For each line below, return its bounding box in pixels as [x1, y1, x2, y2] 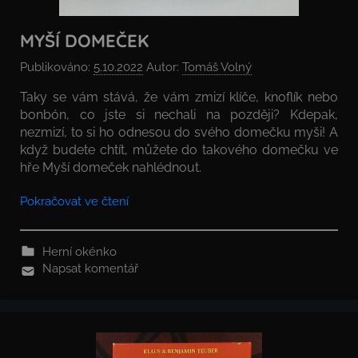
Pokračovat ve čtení [20, 193, 129, 209]
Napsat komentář [42, 261, 138, 276]
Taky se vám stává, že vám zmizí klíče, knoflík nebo [20, 89, 338, 105]
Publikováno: [20, 59, 93, 74]
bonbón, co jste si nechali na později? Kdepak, [20, 106, 338, 122]
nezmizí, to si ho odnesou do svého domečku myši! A [20, 124, 338, 140]
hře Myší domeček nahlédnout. [20, 159, 201, 175]
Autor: [143, 59, 182, 74]
